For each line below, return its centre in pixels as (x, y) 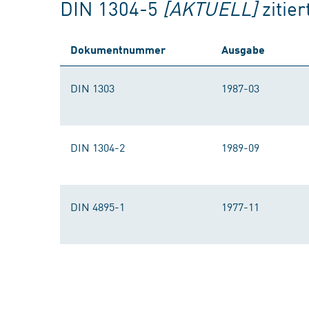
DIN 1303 (92, 88)
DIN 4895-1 (98, 206)
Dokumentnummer (118, 49)
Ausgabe (243, 49)
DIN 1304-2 (98, 147)
